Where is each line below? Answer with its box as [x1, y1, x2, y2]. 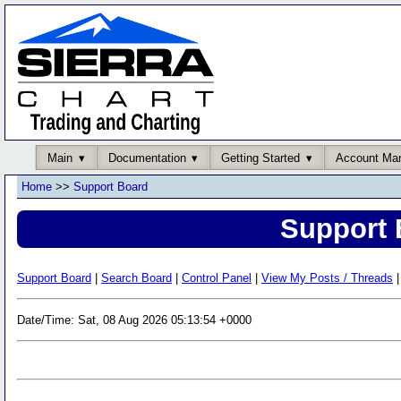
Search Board [101, 270, 172, 285]
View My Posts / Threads [261, 270, 393, 285]
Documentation [107, 150, 186, 165]
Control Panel [182, 270, 252, 285]
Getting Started [221, 150, 300, 165]
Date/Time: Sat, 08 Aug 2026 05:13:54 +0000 [17, 312, 252, 327]
